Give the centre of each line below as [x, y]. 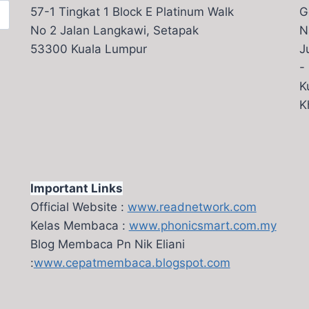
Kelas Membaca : [79, 226]
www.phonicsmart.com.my [202, 226]
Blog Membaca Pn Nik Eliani [107, 244]
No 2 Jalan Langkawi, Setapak [114, 30]
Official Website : [79, 207]
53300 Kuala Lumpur [88, 49]
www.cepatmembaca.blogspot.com [132, 263]
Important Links [76, 188]
